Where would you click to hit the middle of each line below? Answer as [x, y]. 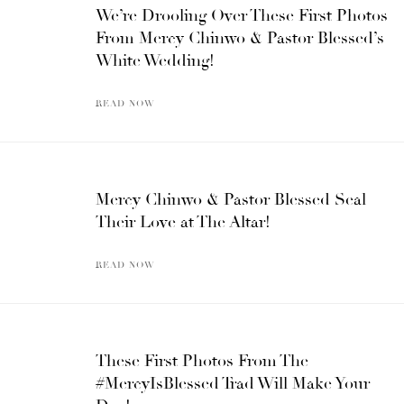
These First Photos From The [202, 360]
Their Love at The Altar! [183, 221]
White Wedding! [155, 60]
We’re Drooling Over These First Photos [242, 15]
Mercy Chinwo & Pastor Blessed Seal [231, 199]
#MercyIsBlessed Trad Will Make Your [233, 383]
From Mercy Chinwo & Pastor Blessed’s [240, 37]
